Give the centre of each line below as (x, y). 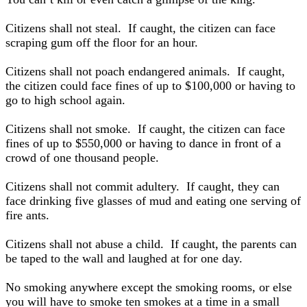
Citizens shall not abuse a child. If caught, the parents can (151, 244)
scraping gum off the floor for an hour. (102, 42)
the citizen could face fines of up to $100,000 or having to (150, 86)
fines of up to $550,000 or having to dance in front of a (143, 143)
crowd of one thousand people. (82, 158)
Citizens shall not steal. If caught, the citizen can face (140, 28)
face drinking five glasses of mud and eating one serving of (153, 201)
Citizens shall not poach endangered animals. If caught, (145, 71)
